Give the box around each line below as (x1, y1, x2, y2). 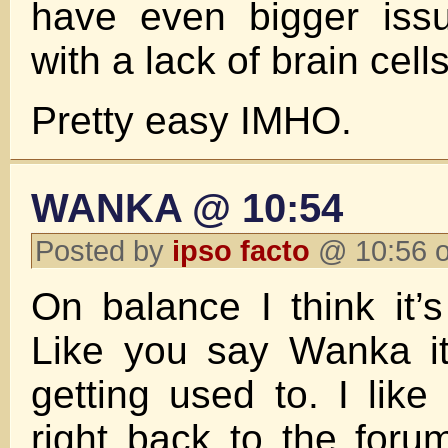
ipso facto (172, 234, 310, 267)
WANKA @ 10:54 (31, 185, 343, 231)
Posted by (35, 234, 172, 267)
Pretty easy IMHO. (31, 99, 352, 142)
